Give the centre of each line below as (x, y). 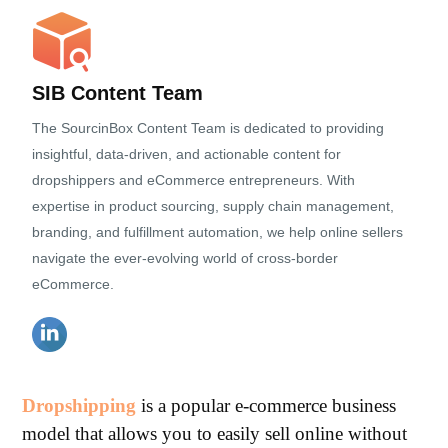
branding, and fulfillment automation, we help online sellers (218, 232)
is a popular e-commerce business (266, 405)
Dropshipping (79, 405)
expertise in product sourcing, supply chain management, (213, 206)
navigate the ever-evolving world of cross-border (185, 258)
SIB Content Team (118, 93)
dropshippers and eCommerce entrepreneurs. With (194, 180)
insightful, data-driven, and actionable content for (187, 154)
